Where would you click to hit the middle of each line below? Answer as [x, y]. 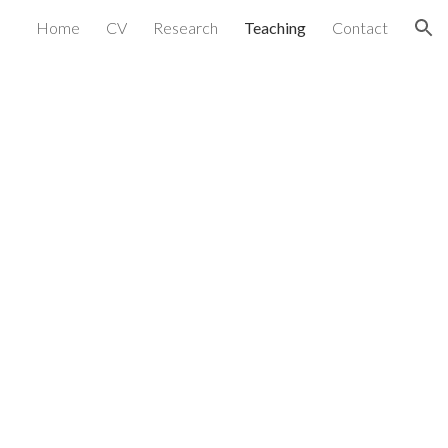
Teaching [275, 27]
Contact [360, 27]
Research [185, 27]
